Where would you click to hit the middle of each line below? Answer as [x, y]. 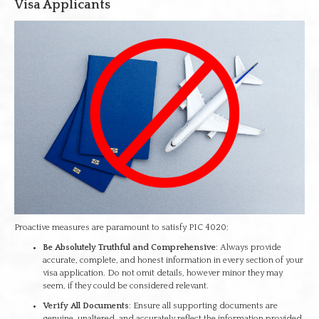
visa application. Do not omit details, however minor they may [163, 273]
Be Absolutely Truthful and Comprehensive [129, 247]
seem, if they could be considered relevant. [126, 286]
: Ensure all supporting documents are [203, 306]
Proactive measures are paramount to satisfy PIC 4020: [121, 228]
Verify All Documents [86, 306]
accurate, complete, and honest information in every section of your [173, 260]
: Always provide [249, 247]
